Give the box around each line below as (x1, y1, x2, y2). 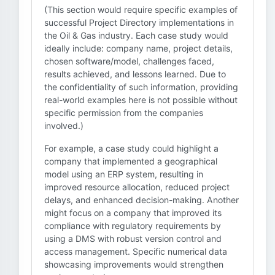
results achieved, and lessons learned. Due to (44, 69, 226, 79)
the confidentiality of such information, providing (44, 82, 238, 92)
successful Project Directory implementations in (44, 17, 234, 28)
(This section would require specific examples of (44, 4, 238, 15)
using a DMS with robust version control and (44, 233, 222, 244)
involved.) (44, 120, 83, 131)
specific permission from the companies (44, 107, 203, 118)
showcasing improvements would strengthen (44, 259, 223, 269)
